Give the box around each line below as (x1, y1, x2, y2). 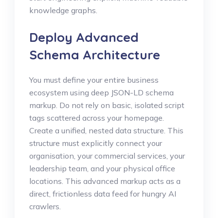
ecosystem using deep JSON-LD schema (29, 87, 174, 97)
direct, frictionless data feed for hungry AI (29, 188, 176, 199)
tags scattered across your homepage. (29, 112, 164, 123)
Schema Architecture (29, 46, 160, 63)
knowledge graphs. (29, 5, 97, 15)
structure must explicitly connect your (29, 138, 162, 148)
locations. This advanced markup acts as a (29, 176, 181, 186)
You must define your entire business (29, 74, 159, 85)
